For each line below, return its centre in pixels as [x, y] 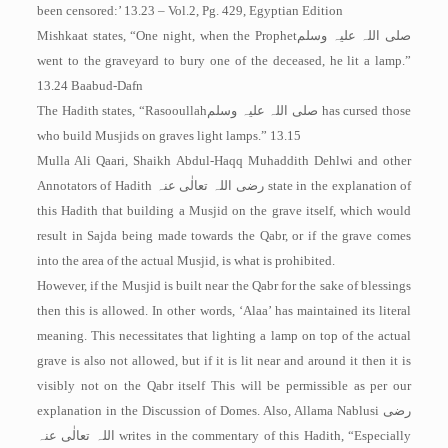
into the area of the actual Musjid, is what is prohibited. [185, 260]
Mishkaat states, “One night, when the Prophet [167, 35]
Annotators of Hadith [96, 185]
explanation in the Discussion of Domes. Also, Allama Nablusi [210, 410]
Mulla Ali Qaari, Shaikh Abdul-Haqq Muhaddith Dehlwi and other [224, 160]
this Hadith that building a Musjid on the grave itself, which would [224, 210]
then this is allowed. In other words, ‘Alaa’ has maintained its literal [224, 310]
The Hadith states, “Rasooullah [121, 110]
